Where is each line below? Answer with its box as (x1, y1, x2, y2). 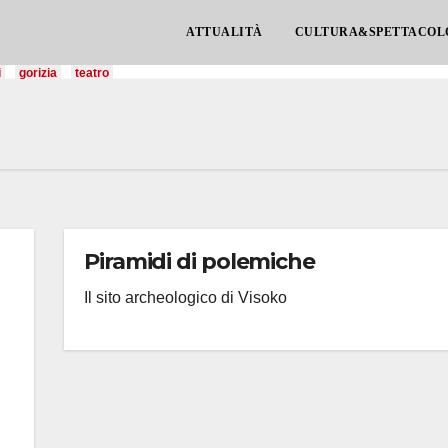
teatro (75, 66, 109, 80)
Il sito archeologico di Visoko (84, 289, 287, 306)
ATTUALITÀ (186, 25, 263, 39)
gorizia (19, 66, 57, 80)
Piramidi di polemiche (84, 248, 315, 275)
